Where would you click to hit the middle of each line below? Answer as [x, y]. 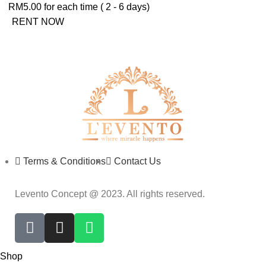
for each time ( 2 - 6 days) [96, 7]
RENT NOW [38, 21]
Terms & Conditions [64, 161]
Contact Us [137, 161]
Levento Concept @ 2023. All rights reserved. [110, 194]
